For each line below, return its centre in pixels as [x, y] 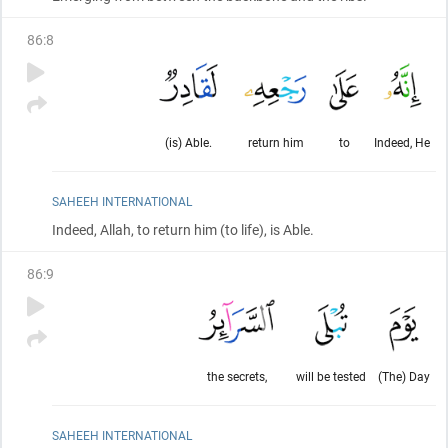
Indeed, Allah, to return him [134, 229]
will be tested [331, 376]
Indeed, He [402, 142]
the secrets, [236, 376]
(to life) [240, 229]
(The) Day [404, 376]
